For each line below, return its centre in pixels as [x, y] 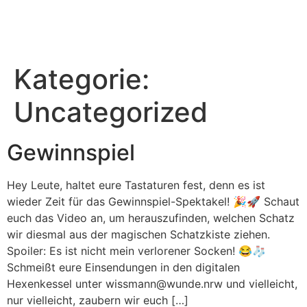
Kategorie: [82, 79]
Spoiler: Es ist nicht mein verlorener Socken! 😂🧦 [136, 251]
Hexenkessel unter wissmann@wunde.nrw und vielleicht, [152, 284]
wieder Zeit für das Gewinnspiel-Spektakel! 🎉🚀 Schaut [153, 201]
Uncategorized [111, 112]
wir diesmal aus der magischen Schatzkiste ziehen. [138, 234]
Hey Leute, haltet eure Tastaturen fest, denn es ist [136, 185]
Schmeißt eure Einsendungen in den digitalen [123, 267]
